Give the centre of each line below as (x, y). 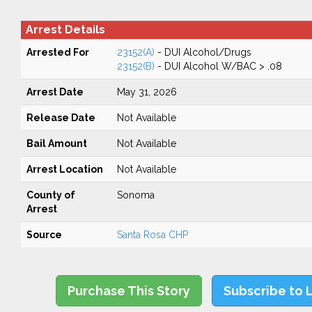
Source (44, 235)
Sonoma (135, 195)
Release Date (61, 118)
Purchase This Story (129, 291)
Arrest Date (55, 92)
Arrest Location (64, 169)
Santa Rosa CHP (152, 235)
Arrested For (57, 52)
